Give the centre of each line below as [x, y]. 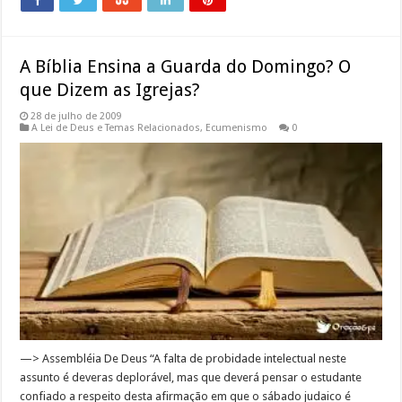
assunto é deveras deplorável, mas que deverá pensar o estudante [191, 378]
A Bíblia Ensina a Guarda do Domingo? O [186, 66]
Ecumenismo [237, 127]
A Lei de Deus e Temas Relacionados [116, 127]
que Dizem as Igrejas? [110, 89]
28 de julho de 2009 [76, 116]
